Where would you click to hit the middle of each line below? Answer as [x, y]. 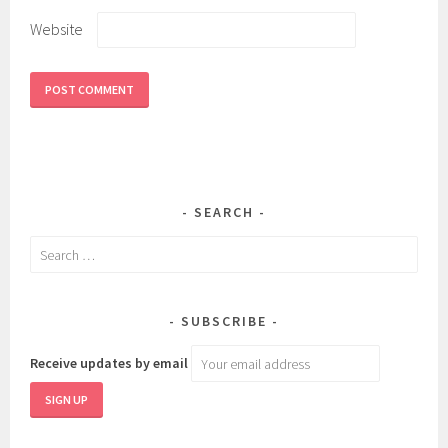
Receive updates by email [109, 363]
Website [57, 29]
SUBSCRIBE [224, 321]
